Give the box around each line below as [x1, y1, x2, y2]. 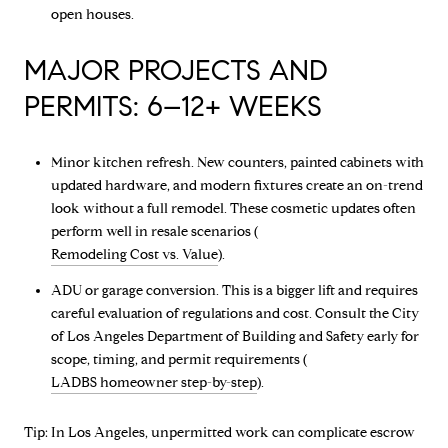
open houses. [50, 5, 134, 23]
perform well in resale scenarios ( [50, 223, 258, 241]
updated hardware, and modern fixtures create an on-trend [50, 177, 423, 195]
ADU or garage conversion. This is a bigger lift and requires [50, 282, 418, 300]
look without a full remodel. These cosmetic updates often [50, 200, 416, 218]
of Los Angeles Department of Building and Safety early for [50, 328, 419, 346]
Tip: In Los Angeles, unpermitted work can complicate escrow [24, 424, 415, 442]
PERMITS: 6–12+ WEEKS [24, 88, 322, 124]
